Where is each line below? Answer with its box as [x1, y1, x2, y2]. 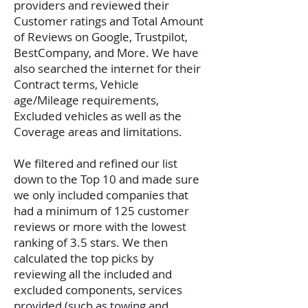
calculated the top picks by [14, 250, 154, 266]
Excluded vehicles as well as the [14, 108, 181, 124]
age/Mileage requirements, [14, 92, 159, 108]
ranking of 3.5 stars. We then [14, 234, 168, 250]
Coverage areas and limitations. [14, 124, 182, 140]
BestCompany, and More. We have [14, 45, 199, 60]
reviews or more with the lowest [14, 219, 186, 234]
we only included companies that [14, 187, 188, 203]
